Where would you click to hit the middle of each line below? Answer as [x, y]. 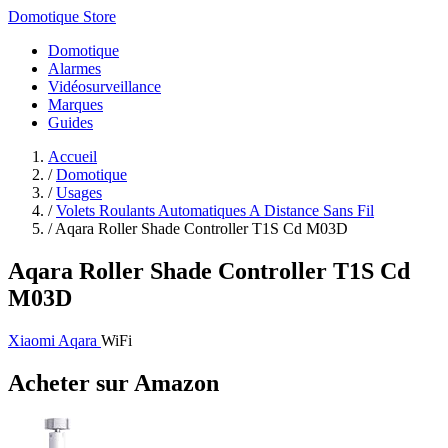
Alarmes [74, 68]
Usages [79, 192]
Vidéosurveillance [104, 86]
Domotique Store [62, 16]
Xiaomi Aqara [54, 340]
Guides [70, 122]
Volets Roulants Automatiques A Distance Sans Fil [215, 210]
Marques [75, 104]
